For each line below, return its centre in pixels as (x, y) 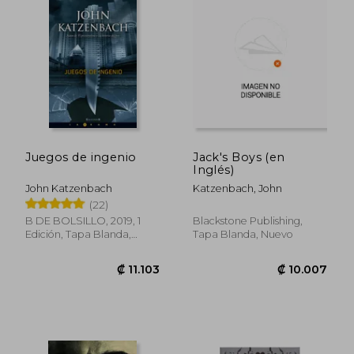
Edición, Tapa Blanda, (79, 234)
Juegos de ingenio (81, 157)
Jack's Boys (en (239, 157)
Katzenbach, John (238, 188)
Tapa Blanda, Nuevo (243, 234)
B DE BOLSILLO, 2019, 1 (83, 220)
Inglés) (214, 169)
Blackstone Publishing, (248, 220)
